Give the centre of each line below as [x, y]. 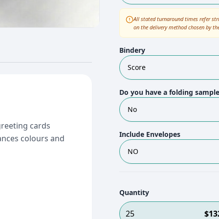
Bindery [132, 50]
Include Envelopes [150, 134]
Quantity [134, 192]
